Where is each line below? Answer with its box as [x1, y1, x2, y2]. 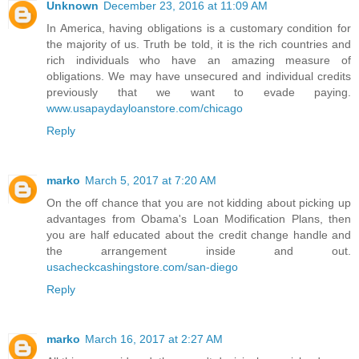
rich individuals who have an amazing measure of [46, 54, 351, 67]
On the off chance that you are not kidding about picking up [46, 196, 351, 210]
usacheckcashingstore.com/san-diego [46, 260, 238, 274]
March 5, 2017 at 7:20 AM [85, 174, 216, 188]
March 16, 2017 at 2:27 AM [85, 333, 223, 346]
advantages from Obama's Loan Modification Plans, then [46, 212, 351, 226]
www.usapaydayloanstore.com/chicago [46, 102, 243, 115]
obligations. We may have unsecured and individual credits [46, 70, 351, 83]
